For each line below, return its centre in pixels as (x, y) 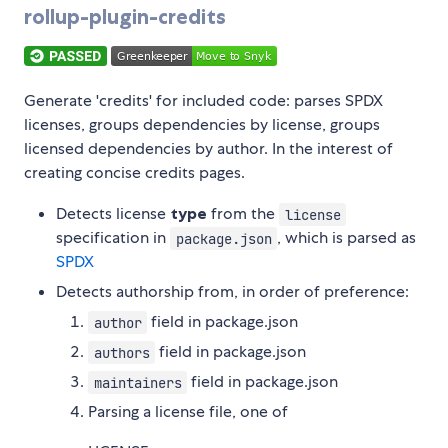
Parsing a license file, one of (188, 412)
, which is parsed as (347, 238)
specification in (113, 238)
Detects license (113, 214)
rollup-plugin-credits (125, 17)
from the (243, 214)
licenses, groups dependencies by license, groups (202, 125)
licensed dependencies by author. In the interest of (208, 149)
